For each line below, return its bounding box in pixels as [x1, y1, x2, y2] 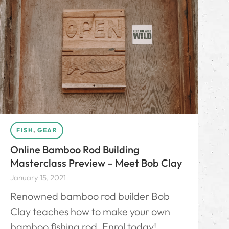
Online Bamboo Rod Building [10, 143, 140, 156]
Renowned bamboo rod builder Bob [10, 189, 170, 202]
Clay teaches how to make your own [10, 204, 170, 218]
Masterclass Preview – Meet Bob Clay [10, 156, 182, 169]
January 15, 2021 [10, 172, 66, 182]
